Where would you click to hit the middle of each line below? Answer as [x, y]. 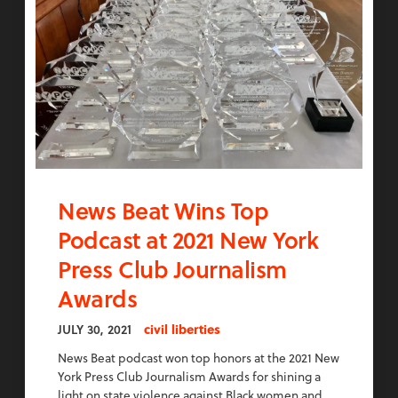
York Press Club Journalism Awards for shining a [189, 377]
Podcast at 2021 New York [188, 240]
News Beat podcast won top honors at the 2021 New [199, 358]
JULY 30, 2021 [95, 330]
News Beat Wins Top [163, 211]
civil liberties [182, 330]
